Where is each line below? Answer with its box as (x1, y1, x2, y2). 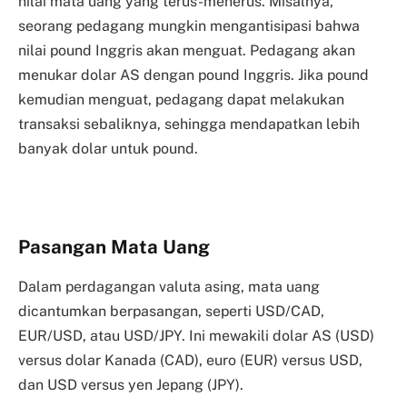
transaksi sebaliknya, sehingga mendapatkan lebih (18, 115, 360, 134)
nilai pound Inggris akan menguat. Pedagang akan (18, 42, 355, 60)
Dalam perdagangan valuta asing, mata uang (18, 277, 320, 295)
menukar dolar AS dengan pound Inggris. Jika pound (18, 66, 369, 84)
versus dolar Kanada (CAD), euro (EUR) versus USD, (18, 351, 362, 369)
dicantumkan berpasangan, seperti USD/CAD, (18, 302, 324, 320)
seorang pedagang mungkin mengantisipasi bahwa (18, 17, 360, 35)
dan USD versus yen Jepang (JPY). (18, 375, 243, 393)
